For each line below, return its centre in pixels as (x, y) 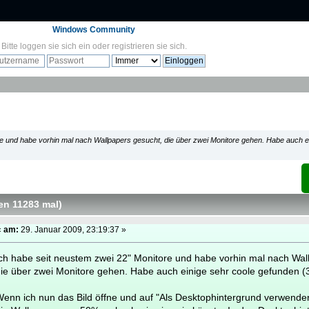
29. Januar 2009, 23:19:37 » (73, 230)
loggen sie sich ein (55, 46)
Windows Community (94, 30)
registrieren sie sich (148, 46)
